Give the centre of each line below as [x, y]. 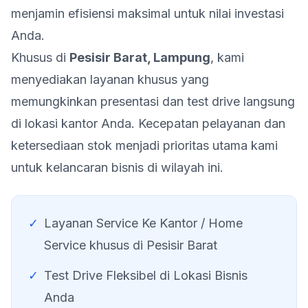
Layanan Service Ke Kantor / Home [143, 223]
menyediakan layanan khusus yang [110, 79]
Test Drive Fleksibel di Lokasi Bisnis [146, 275]
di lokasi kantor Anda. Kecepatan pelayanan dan [148, 123]
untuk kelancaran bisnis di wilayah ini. [117, 167]
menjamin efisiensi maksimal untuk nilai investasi [147, 13]
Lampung [182, 57]
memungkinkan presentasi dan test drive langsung [153, 101]
